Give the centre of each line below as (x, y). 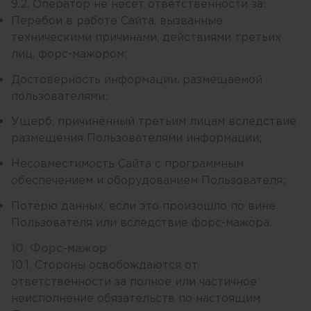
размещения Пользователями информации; (136, 139)
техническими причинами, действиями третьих (146, 37)
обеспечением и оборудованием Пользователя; (148, 181)
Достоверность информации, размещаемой (137, 80)
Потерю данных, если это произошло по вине (143, 206)
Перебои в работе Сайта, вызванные (117, 21)
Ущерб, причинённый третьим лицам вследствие (154, 122)
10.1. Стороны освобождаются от (104, 265)
